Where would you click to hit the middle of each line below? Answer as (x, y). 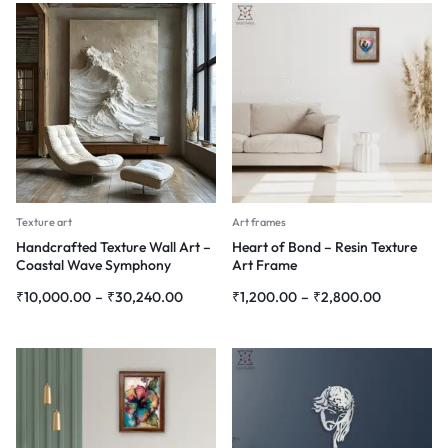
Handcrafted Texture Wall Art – (113, 246)
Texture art (44, 221)
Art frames (259, 221)
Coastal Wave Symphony (93, 264)
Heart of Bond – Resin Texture (324, 246)
